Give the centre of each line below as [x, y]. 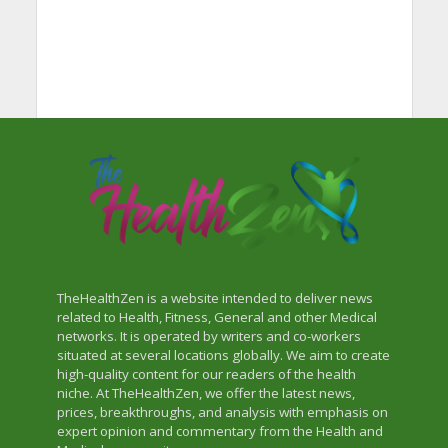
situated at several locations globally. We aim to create [223, 354]
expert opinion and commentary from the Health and [219, 430]
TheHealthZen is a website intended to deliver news [214, 297]
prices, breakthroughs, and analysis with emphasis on [222, 411]
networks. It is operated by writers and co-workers [208, 335]
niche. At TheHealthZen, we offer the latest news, [205, 392]
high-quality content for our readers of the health [206, 373]
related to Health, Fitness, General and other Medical [216, 316]
